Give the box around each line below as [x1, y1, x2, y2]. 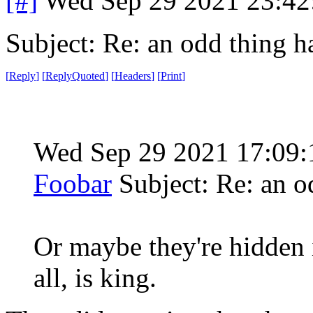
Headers [115, 69, 151, 82]
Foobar [34, 168, 112, 198]
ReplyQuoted [45, 69, 105, 82]
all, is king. [34, 262, 156, 293]
